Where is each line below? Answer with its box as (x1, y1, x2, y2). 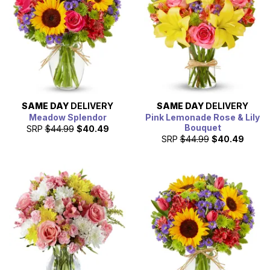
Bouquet (184, 122, 221, 133)
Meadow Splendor (28, 112, 107, 123)
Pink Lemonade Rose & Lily (145, 112, 260, 123)
